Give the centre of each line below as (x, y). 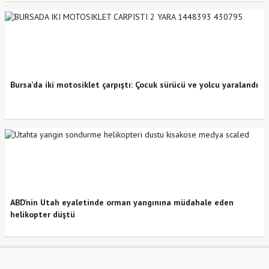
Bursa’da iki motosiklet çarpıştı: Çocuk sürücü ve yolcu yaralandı (134, 85)
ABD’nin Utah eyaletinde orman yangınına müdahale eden (122, 203)
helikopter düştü (42, 215)
